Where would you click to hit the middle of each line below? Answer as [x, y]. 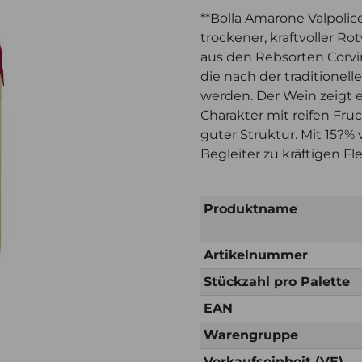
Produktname [250, 209]
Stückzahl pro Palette [277, 282]
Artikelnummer [256, 255]
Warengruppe [251, 335]
